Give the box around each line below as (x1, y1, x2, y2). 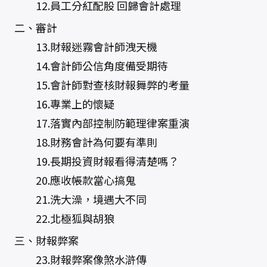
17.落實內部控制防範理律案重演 (14, 115, 190, 131)
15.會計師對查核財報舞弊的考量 (14, 77, 190, 92)
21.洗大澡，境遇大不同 (14, 191, 147, 207)
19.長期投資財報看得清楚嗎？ (14, 153, 179, 169)
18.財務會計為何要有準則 (14, 134, 157, 150)
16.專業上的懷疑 (14, 96, 114, 111)
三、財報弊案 (14, 232, 79, 248)
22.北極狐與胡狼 (14, 210, 114, 226)
